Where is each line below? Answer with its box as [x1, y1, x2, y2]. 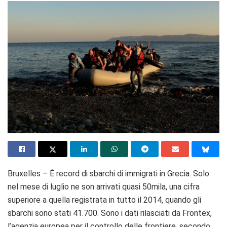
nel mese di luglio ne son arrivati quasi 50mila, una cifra [8, 182, 200, 192]
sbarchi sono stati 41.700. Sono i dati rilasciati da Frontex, [8, 208, 212, 218]
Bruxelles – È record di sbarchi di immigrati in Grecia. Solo [8, 169, 209, 179]
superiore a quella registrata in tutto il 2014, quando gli [8, 195, 201, 205]
